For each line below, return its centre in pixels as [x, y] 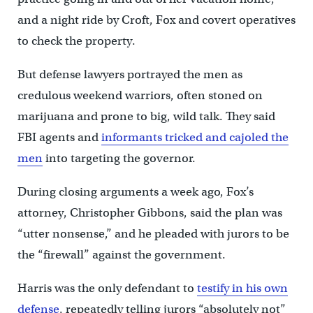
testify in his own [242, 288]
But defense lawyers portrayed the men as [130, 74]
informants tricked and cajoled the [195, 137]
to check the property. [76, 41]
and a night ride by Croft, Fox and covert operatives [156, 20]
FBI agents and [59, 137]
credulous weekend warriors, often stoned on [140, 95]
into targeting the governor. [119, 158]
